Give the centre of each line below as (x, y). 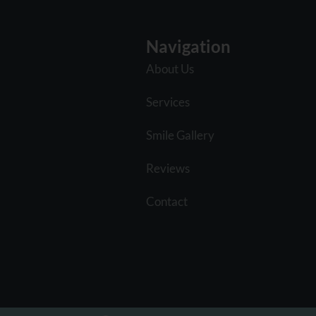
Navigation (188, 46)
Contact (166, 201)
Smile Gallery (180, 135)
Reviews (168, 168)
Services (168, 102)
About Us (170, 68)
